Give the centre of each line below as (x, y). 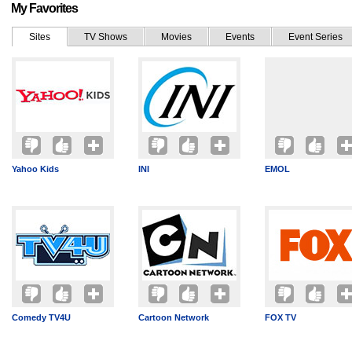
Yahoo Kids (35, 169)
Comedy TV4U (41, 317)
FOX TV (280, 317)
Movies (176, 37)
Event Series (315, 37)
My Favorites (44, 8)
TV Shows (106, 37)
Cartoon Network (174, 317)
